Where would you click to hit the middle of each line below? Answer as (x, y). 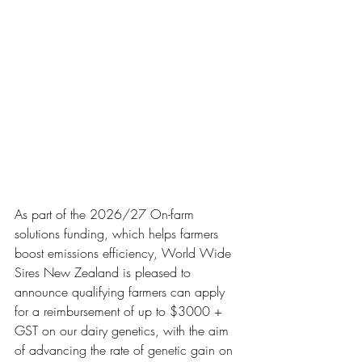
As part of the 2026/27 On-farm (106, 214)
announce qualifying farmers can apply (122, 292)
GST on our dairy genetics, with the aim (124, 330)
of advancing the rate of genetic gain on (126, 350)
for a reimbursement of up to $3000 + (120, 311)
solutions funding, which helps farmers (118, 234)
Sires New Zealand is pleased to (105, 272)
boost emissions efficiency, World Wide (125, 253)
